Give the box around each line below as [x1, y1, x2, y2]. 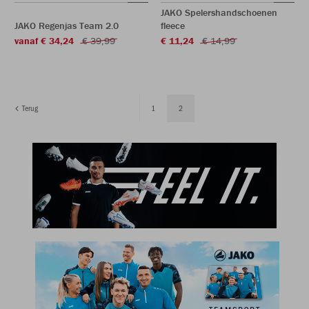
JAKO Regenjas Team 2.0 [14, 19, 119, 32]
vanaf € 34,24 [14, 34, 74, 47]
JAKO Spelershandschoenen [161, 6, 277, 19]
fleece [161, 19, 185, 32]
